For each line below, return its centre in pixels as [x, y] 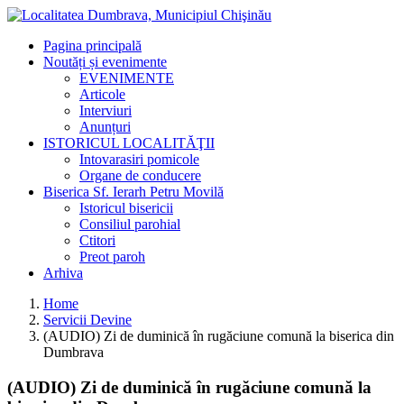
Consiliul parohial [130, 224]
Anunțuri [105, 127]
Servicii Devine [87, 320]
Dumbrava [73, 352]
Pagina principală [92, 46]
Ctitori [97, 240]
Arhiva [63, 273]
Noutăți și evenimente [105, 62]
